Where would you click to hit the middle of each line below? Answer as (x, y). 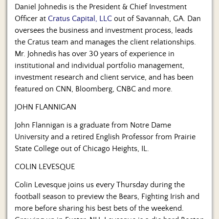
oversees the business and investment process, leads (104, 31)
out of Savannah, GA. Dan (156, 19)
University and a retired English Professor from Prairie (105, 137)
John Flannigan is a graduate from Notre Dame (93, 125)
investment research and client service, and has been (104, 77)
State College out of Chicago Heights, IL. (82, 149)
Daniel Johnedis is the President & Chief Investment (101, 7)
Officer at (31, 19)
